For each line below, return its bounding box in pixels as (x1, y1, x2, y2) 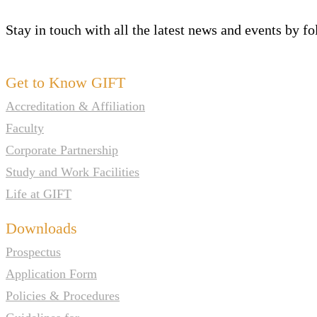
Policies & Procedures (6, 288, 120, 303)
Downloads (6, 219, 77, 237)
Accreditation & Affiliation (6, 98, 145, 113)
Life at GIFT (6, 186, 71, 201)
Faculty (6, 120, 44, 135)
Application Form (6, 266, 97, 281)
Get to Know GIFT (6, 73, 125, 91)
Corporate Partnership (6, 142, 118, 157)
